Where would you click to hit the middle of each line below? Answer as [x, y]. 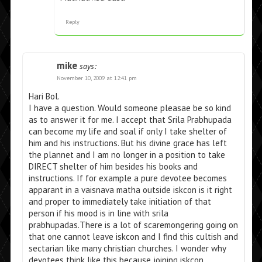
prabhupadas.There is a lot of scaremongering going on [133, 225]
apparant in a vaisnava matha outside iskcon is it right [130, 190]
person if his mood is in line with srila [98, 213]
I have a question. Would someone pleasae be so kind [130, 108]
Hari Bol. [44, 96]
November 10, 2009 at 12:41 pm [96, 78]
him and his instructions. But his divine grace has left [127, 143]
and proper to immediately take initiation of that [120, 202]
